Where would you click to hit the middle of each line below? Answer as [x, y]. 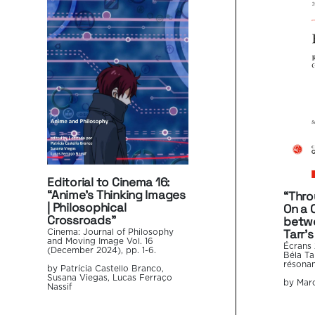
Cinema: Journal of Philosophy [111, 233]
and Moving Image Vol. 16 [101, 242]
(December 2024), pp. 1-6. [102, 251]
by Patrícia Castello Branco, [106, 269]
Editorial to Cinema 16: [109, 182]
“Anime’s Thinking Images [116, 195]
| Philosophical [87, 208]
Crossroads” [82, 220]
